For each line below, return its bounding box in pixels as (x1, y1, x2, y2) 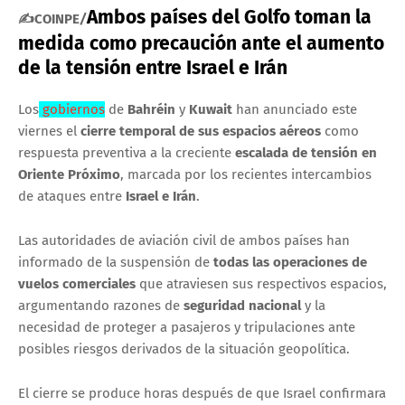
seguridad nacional (184, 297, 301, 315)
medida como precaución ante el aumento (18, 32, 384, 56)
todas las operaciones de (213, 254, 367, 271)
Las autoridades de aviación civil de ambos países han (18, 232, 350, 250)
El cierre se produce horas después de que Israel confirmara (18, 385, 386, 402)
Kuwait (189, 101, 232, 118)
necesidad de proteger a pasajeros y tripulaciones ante (18, 319, 355, 336)
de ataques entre (18, 188, 126, 205)
